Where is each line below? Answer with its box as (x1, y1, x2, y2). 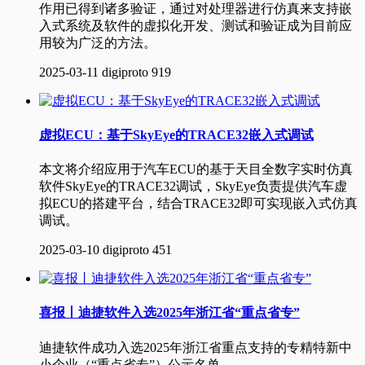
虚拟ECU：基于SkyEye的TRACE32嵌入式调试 (39, 127, 314, 142)
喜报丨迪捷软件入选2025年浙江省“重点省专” (39, 306, 300, 320)
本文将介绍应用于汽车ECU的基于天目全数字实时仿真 (39, 162, 353, 177)
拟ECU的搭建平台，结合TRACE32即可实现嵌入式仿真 (39, 196, 358, 211)
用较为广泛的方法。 (39, 35, 156, 50)
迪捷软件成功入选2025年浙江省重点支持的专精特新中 (39, 340, 352, 354)
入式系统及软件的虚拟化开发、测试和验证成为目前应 (39, 18, 352, 33)
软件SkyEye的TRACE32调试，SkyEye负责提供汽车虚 (39, 179, 347, 194)
